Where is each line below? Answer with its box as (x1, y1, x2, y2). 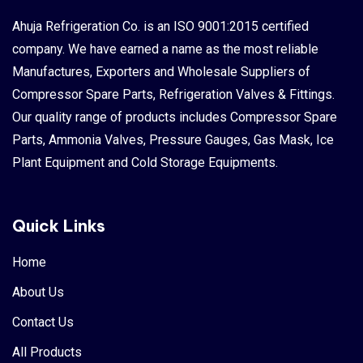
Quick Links (12, 215, 105, 236)
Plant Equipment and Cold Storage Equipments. (12, 154, 278, 170)
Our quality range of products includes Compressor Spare (12, 109, 337, 125)
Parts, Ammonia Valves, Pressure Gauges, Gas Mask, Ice (12, 131, 334, 147)
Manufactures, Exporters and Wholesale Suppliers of (12, 63, 310, 79)
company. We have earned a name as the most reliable (12, 41, 318, 57)
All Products (12, 344, 82, 360)
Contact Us (12, 314, 74, 330)
